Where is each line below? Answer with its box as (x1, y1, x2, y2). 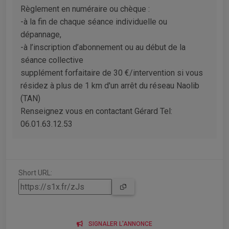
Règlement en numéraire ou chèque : (20, 4, 150, 14)
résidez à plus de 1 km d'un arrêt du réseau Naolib (20, 80, 199, 90)
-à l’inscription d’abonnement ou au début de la (20, 42, 186, 52)
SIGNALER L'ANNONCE (88, 220, 152, 227)
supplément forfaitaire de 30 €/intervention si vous (20, 67, 203, 78)
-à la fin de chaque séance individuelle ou (20, 16, 167, 27)
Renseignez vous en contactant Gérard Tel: (20, 106, 172, 116)
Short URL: (18, 168, 52, 177)
